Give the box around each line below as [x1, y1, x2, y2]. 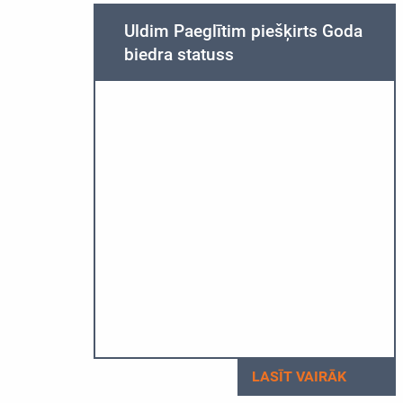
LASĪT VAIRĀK [251, 368, 350, 385]
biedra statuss [124, 44, 234, 65]
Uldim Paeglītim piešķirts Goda [124, 21, 363, 41]
